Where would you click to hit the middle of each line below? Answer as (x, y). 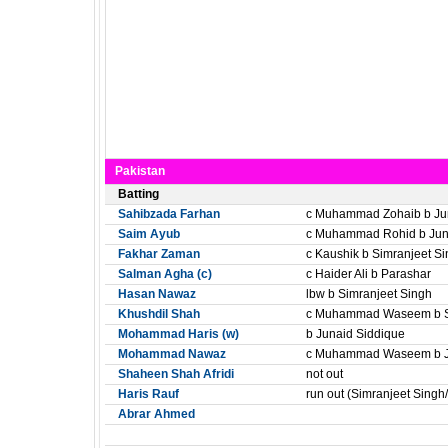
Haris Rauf (148, 394)
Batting (138, 194)
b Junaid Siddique (355, 334)
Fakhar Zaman (159, 254)
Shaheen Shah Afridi (176, 374)
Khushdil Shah (159, 314)
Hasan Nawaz (157, 294)
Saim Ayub (149, 234)
